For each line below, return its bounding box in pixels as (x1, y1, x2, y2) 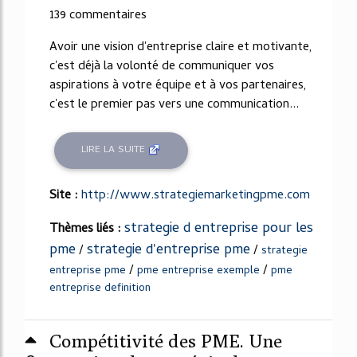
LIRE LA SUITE (81, 142, 149, 159)
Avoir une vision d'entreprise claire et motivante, (49, 37, 312, 58)
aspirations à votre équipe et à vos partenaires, (49, 76, 307, 96)
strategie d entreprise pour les (124, 217, 313, 241)
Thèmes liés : (49, 218, 124, 240)
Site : (49, 185, 81, 206)
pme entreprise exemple (137, 261, 260, 280)
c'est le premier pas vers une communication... (49, 95, 299, 116)
